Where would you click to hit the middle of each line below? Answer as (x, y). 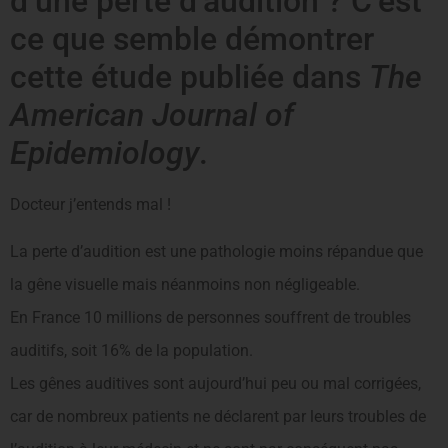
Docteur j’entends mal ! (90, 204)
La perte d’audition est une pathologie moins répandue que (216, 252)
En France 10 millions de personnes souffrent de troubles (210, 318)
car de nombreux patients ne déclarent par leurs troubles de (218, 417)
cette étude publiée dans (189, 76)
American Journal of (152, 114)
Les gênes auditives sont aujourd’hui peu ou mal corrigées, (215, 384)
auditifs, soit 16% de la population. (131, 351)
